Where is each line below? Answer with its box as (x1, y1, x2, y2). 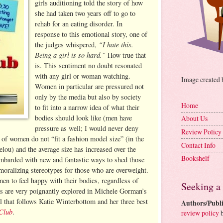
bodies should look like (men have (35, 112, 132, 122)
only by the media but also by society (35, 92, 141, 102)
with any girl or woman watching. (35, 71, 131, 81)
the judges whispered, (35, 39, 99, 49)
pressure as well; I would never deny (35, 123, 139, 133)
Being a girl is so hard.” (35, 49, 106, 60)
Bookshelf (181, 153, 210, 163)
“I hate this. (99, 39, 134, 49)
